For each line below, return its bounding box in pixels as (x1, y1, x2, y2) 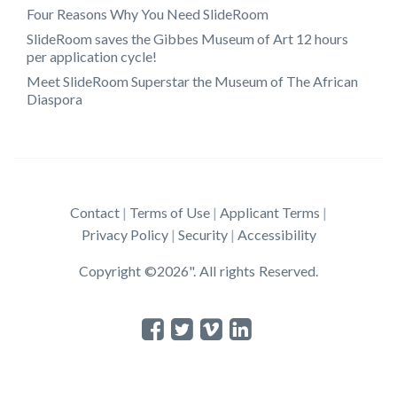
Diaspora (27, 90, 82, 107)
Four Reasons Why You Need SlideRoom (27, 4, 269, 22)
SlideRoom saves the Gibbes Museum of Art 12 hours (27, 29, 348, 47)
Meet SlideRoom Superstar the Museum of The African (27, 72, 358, 90)
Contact (70, 203, 120, 221)
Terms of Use (129, 203, 210, 221)
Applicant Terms (220, 203, 320, 221)
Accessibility (237, 225, 316, 243)
